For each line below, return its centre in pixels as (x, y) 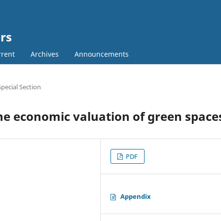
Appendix (136, 196)
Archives (44, 54)
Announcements (101, 54)
